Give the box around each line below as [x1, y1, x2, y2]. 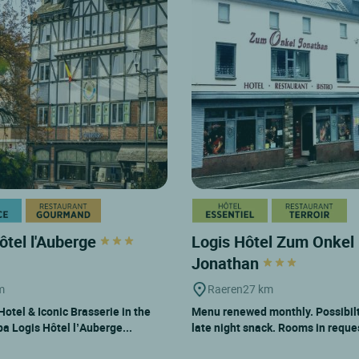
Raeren [208, 280, 243, 296]
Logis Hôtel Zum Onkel [192, 230, 354, 252]
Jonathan [192, 252, 263, 274]
